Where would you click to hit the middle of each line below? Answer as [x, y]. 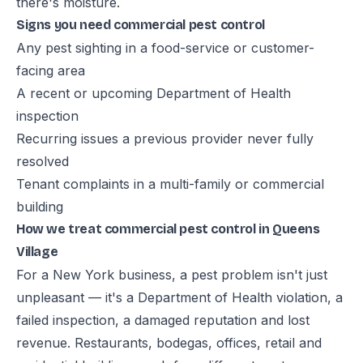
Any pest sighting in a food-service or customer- [165, 48]
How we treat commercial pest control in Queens [168, 229]
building [40, 207]
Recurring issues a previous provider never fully [165, 139]
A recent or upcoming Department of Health [154, 93]
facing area [51, 70]
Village [37, 252]
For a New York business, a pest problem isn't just [172, 275]
